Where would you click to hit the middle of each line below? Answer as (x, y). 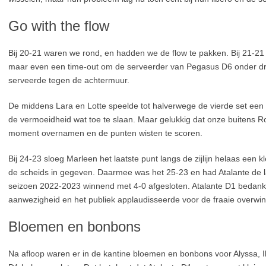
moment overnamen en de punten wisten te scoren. (105, 133)
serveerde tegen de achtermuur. (69, 80)
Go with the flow (59, 26)
